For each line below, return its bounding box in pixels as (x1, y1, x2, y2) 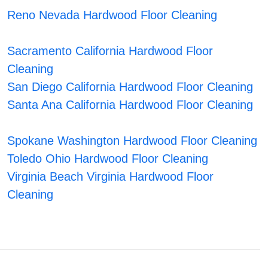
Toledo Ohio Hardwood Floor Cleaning (7, 152, 208, 166)
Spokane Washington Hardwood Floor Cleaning (7, 134, 257, 148)
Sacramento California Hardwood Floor (7, 44, 213, 58)
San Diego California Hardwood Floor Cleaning (7, 80, 253, 94)
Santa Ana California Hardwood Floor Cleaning (7, 98, 253, 112)
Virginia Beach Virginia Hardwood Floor (7, 170, 214, 184)
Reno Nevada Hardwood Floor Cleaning (7, 8, 217, 22)
